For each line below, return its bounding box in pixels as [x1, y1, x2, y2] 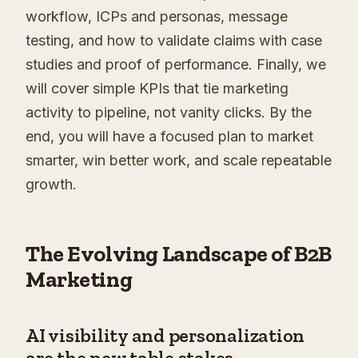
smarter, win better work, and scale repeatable [26, 152, 332, 169]
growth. [26, 176, 77, 193]
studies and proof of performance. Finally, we [26, 56, 326, 74]
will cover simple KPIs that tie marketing [26, 80, 288, 97]
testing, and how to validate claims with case [26, 32, 322, 50]
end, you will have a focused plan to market [26, 128, 313, 145]
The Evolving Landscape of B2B [26, 241, 332, 268]
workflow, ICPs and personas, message [26, 8, 288, 26]
